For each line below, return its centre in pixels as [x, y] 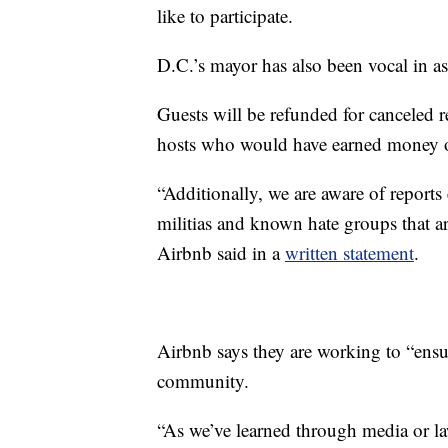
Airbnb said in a [221, 252]
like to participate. [225, 15]
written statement [349, 252]
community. [203, 380]
